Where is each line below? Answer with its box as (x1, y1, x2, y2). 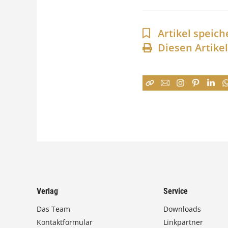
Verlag (37, 186, 58, 196)
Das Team (37, 204, 70, 214)
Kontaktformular (37, 217, 93, 227)
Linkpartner (163, 217, 204, 227)
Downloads (163, 204, 202, 214)
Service (163, 186, 188, 196)
